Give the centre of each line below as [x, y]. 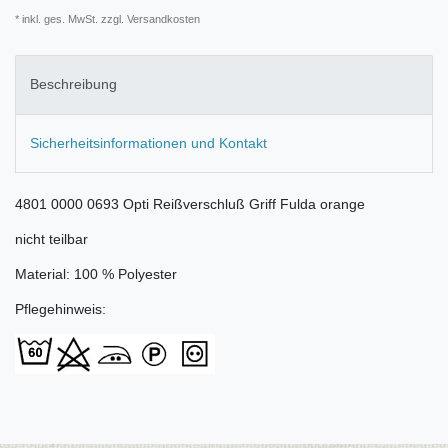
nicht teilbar [51, 239]
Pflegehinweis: [60, 309]
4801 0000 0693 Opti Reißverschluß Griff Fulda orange [190, 204]
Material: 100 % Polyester [96, 274]
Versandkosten [162, 19]
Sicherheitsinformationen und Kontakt [148, 142]
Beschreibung [73, 84]
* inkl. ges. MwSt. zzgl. [69, 19]
